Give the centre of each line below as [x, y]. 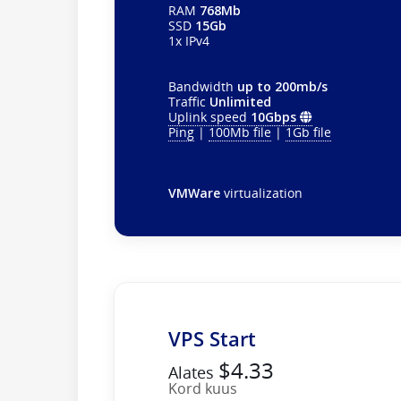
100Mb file [240, 132]
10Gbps [273, 116]
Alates [193, 372]
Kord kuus [203, 388]
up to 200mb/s [282, 86]
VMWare [194, 192]
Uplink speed [209, 116]
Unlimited [240, 101]
